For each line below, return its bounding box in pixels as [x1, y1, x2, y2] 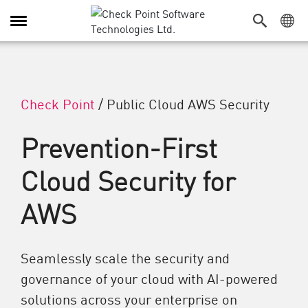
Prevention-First [21, 128, 217, 166]
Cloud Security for [21, 161, 235, 199]
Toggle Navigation [10, 19, 96, 35]
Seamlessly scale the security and [21, 247, 230, 267]
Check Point [21, 93, 95, 113]
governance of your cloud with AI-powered [21, 268, 278, 287]
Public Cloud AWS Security [107, 93, 269, 113]
